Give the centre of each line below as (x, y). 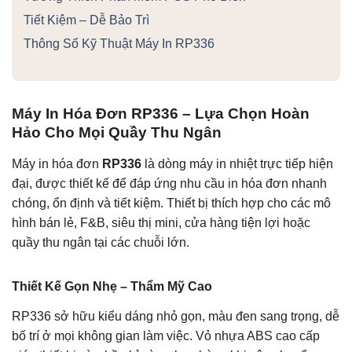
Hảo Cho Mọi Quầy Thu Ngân (117, 133)
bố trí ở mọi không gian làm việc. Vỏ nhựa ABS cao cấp (166, 335)
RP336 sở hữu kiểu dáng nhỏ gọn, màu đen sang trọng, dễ (176, 316)
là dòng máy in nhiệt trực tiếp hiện (237, 164)
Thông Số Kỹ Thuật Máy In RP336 (119, 43)
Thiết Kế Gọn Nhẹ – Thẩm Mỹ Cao (112, 286)
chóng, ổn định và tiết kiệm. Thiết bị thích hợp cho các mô (171, 203)
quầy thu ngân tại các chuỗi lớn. (101, 243)
